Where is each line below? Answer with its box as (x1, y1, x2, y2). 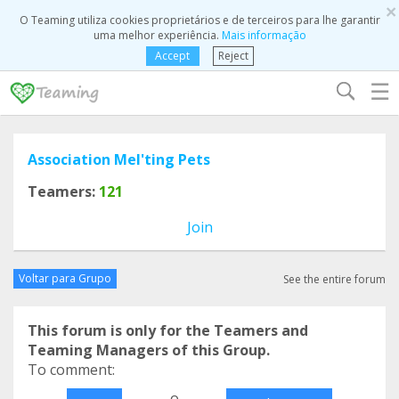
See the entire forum (283, 271, 386, 287)
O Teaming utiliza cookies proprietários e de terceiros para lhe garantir (19, 12, 380, 28)
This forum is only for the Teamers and (28, 321, 308, 340)
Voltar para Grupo (19, 271, 111, 286)
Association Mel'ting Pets (28, 150, 210, 169)
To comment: (28, 360, 115, 379)
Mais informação (221, 28, 306, 43)
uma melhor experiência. (93, 28, 222, 43)
